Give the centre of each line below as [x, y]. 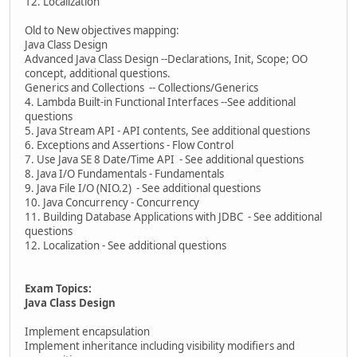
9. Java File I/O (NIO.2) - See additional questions [143, 188]
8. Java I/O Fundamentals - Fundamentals [124, 173]
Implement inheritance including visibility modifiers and [160, 345]
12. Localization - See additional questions [126, 245]
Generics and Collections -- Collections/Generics [141, 87]
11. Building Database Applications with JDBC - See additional [173, 216]
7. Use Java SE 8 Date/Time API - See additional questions [164, 159]
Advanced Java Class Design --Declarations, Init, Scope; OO [166, 59]
